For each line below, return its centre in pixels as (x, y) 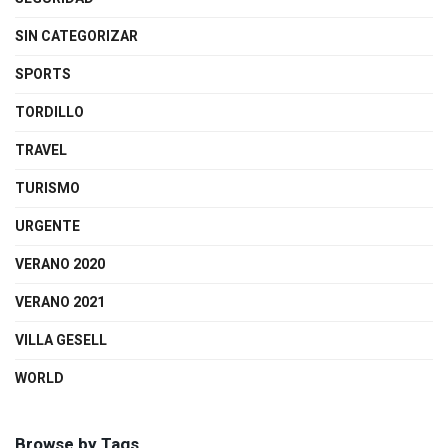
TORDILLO (49, 113)
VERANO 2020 (60, 265)
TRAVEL (41, 151)
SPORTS (43, 75)
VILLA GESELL (61, 341)
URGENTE (47, 227)
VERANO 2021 (60, 303)
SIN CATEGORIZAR (76, 37)
